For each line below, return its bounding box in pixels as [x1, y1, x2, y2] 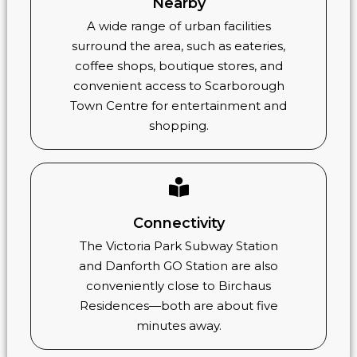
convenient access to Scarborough [73, 78, 284, 94]
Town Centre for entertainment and [70, 98, 287, 114]
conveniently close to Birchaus [86, 277, 271, 293]
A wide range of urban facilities [86, 18, 271, 34]
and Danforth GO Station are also [79, 257, 278, 273]
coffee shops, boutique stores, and [74, 58, 283, 74]
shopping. [148, 118, 209, 134]
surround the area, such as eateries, [72, 38, 285, 54]
